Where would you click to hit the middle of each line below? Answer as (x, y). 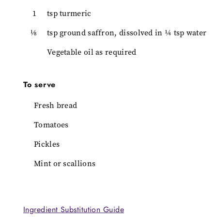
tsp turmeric (69, 13)
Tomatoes (51, 124)
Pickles (47, 144)
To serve (40, 84)
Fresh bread (56, 105)
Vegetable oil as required (92, 52)
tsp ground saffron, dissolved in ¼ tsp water (127, 32)
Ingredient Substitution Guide (74, 209)
